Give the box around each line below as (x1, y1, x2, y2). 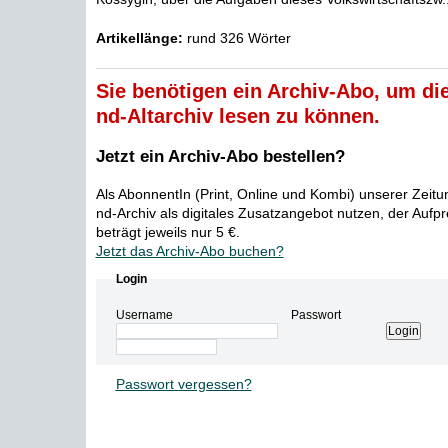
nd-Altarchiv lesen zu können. (95, 105, 380, 127)
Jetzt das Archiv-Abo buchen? (95, 243, 284, 259)
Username (115, 308, 173, 322)
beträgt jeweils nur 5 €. (95, 224, 240, 240)
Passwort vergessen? (115, 376, 252, 392)
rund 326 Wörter (182, 30, 291, 46)
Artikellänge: (95, 30, 183, 46)
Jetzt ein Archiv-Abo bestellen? (95, 147, 345, 166)
